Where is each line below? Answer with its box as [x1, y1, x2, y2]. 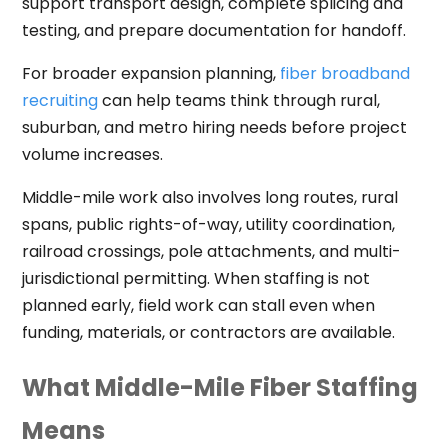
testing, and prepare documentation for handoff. [21, 19, 406, 43]
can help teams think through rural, [97, 89, 380, 113]
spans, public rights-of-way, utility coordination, [21, 213, 395, 237]
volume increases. [21, 143, 163, 167]
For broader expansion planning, [21, 62, 280, 86]
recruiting [21, 89, 98, 113]
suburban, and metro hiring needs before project [21, 116, 407, 140]
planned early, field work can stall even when [21, 294, 375, 318]
